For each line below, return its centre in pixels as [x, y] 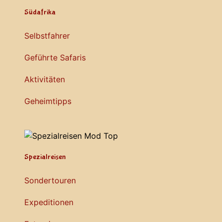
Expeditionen [49, 202]
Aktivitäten [45, 80]
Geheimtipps [48, 101]
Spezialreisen [45, 157]
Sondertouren [50, 180]
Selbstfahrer [47, 36]
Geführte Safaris [55, 58]
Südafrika [40, 12]
